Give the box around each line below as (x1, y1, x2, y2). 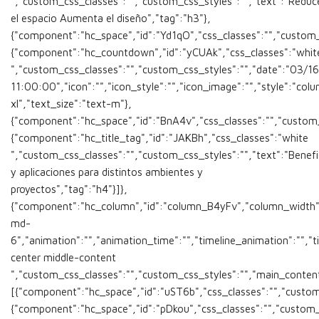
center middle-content (11, 251, 116, 263)
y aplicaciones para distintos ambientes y (11, 166, 203, 178)
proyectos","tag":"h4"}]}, (11, 183, 127, 195)
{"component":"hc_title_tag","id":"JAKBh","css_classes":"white (11, 132, 308, 144)
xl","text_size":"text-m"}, (11, 98, 132, 110)
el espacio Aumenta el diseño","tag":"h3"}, (11, 12, 211, 24)
